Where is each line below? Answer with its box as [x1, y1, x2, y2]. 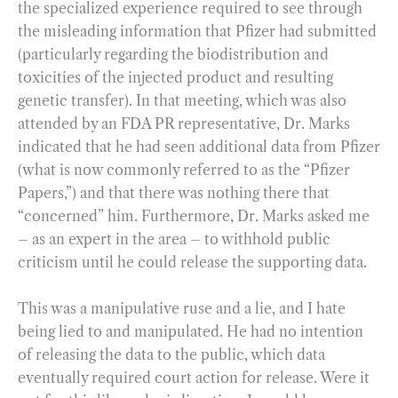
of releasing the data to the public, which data [18, 345, 325, 363]
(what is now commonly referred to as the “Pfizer [18, 161, 350, 179]
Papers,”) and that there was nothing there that [18, 184, 330, 203]
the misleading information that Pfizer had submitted [18, 22, 377, 41]
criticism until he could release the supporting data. [18, 253, 370, 272]
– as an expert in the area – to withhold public [18, 230, 330, 249]
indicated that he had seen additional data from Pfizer [18, 138, 380, 156]
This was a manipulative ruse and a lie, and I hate [18, 298, 346, 317]
